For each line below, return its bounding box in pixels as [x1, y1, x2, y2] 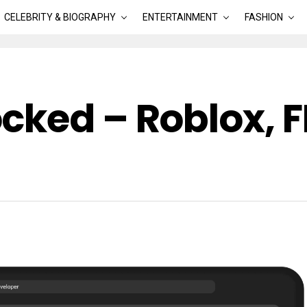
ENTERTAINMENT [142, 12, 218, 23]
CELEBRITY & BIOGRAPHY [3, 12, 116, 23]
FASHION [244, 12, 283, 23]
